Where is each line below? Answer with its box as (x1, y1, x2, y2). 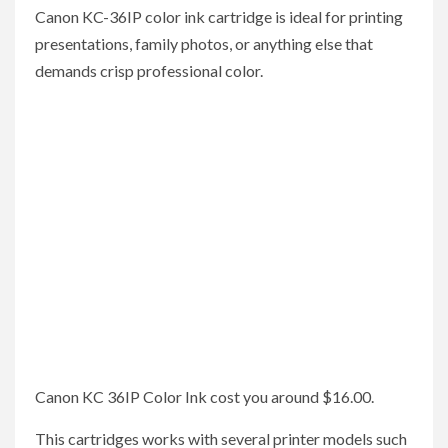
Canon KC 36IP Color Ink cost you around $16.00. (35, 387, 374, 407)
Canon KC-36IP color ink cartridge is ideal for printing (35, 7, 403, 27)
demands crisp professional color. (35, 61, 263, 81)
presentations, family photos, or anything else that (35, 34, 373, 54)
